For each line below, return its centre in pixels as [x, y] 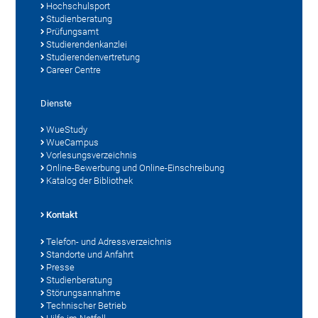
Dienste [56, 103]
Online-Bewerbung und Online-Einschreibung [136, 168]
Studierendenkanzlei [87, 44]
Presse [61, 267]
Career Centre [74, 70]
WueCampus [73, 142]
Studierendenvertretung [93, 57]
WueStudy [67, 129]
